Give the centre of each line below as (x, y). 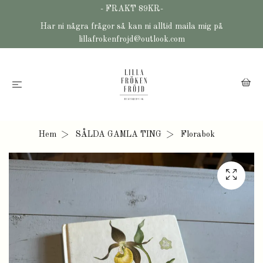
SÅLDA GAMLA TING (119, 134)
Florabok (197, 134)
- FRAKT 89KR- (131, 9)
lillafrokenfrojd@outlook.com (131, 39)
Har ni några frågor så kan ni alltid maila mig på (131, 26)
